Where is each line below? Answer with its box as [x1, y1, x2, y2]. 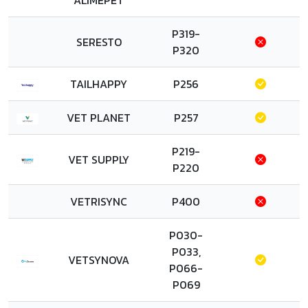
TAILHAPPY [70, 76, 127, 92]
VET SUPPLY [68, 151, 129, 168]
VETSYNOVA [68, 252, 129, 268]
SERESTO [76, 34, 122, 50]
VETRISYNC [70, 193, 127, 210]
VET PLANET [67, 109, 131, 126]
